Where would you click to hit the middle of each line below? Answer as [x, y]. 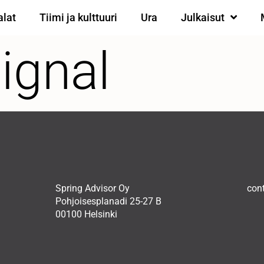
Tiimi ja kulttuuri [78, 17]
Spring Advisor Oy [93, 188]
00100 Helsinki [86, 214]
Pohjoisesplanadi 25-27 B [108, 201]
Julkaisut [202, 17]
